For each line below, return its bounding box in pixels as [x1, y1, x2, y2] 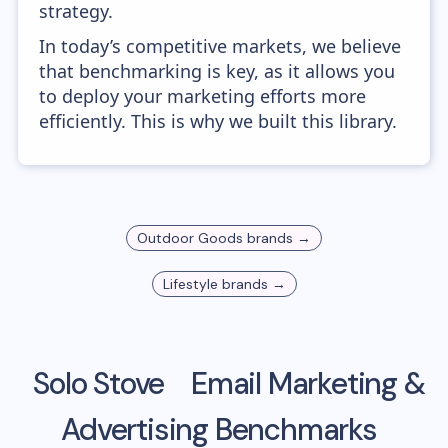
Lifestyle [162, 275, 218, 293]
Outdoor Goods [137, 229, 243, 247]
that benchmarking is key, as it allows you [39, 59, 396, 83]
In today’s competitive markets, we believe [39, 34, 402, 58]
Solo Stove [33, 364, 165, 403]
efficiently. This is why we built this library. [39, 109, 398, 133]
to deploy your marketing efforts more [39, 84, 367, 108]
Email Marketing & [184, 364, 425, 403]
